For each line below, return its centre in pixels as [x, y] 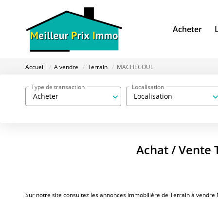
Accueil [35, 67]
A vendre [66, 67]
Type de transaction [58, 87]
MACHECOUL [135, 67]
